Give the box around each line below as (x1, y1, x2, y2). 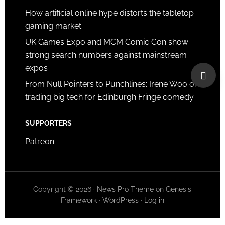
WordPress (102, 196, 139, 204)
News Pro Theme (97, 185, 154, 193)
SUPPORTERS (25, 119, 72, 127)
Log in (144, 196, 164, 204)
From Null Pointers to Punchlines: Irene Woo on (25, 79, 199, 89)
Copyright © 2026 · (33, 185, 97, 193)
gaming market (25, 21, 81, 31)
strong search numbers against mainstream (25, 50, 187, 60)
